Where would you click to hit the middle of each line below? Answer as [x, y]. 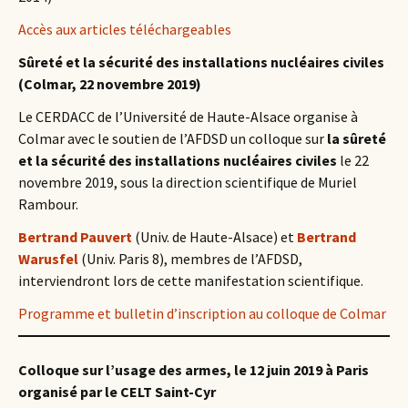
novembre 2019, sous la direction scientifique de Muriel [188, 182]
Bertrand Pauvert [75, 237]
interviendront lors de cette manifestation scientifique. [191, 280]
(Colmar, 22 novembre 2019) [110, 84]
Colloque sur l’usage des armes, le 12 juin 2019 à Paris [194, 370]
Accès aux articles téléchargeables [125, 29]
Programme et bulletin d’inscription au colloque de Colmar [202, 313]
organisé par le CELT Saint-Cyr [117, 392]
